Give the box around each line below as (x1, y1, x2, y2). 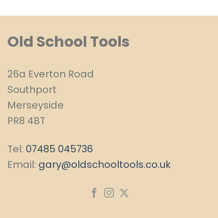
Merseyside (7, 98, 64, 112)
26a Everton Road (7, 67, 94, 81)
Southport (7, 83, 56, 97)
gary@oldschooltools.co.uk (38, 158, 171, 172)
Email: (7, 158, 38, 172)
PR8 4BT (7, 114, 45, 128)
